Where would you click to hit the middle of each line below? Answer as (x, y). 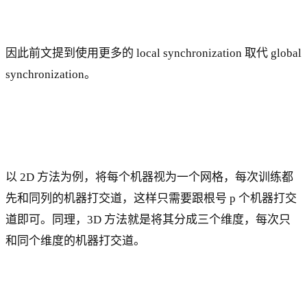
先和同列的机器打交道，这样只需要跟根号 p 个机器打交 (151, 198)
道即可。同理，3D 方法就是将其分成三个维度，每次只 (148, 219)
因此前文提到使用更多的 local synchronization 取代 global (153, 53)
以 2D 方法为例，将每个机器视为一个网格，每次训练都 (149, 177)
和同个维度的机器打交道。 (75, 241)
